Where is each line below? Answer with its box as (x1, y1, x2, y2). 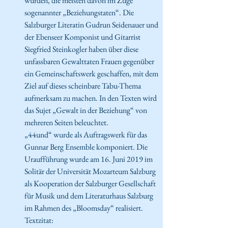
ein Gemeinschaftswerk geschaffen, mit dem (24, 68, 160, 79)
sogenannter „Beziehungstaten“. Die (24, 7, 135, 18)
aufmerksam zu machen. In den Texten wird (24, 92, 158, 103)
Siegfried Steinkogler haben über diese (24, 43, 140, 54)
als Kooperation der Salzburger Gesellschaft (24, 178, 157, 189)
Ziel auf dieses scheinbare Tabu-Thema (24, 80, 142, 91)
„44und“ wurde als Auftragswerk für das (24, 129, 149, 140)
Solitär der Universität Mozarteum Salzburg (24, 165, 157, 177)
